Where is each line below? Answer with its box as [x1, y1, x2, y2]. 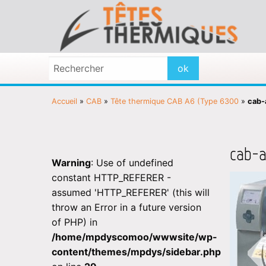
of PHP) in [52, 216, 97, 228]
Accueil [52, 96, 77, 106]
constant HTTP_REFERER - [52, 171, 171, 183]
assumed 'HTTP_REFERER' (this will [52, 186, 210, 198]
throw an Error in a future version [52, 201, 201, 213]
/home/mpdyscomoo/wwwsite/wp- [52, 230, 217, 243]
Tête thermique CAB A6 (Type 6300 [110, 96, 239, 106]
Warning [52, 156, 91, 169]
